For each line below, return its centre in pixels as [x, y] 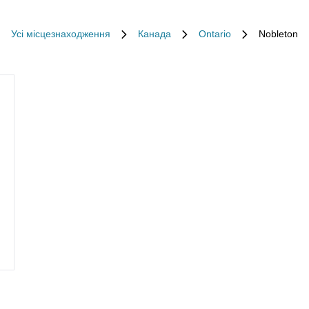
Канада [154, 34]
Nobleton [278, 34]
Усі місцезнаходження [61, 34]
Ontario [215, 34]
